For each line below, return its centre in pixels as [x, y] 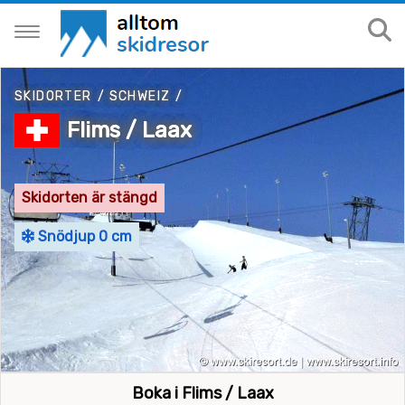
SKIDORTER [53, 96]
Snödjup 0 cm [83, 236]
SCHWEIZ [140, 96]
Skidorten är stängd [89, 197]
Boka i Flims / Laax [202, 393]
